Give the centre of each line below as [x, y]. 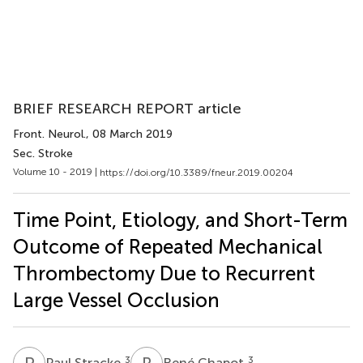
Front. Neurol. [49, 134]
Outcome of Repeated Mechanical [168, 246]
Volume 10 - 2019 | [56, 172]
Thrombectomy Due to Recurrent [164, 273]
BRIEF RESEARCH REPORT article [127, 109]
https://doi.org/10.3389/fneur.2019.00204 [196, 172]
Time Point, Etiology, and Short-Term [180, 220]
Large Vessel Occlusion [116, 300]
